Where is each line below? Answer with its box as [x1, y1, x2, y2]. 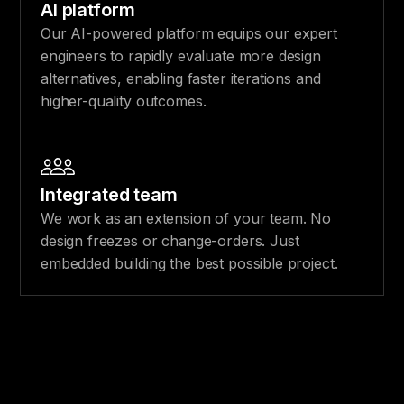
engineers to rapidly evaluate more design [41, 47, 321, 66]
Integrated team [41, 183, 178, 206]
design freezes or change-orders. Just [41, 231, 299, 250]
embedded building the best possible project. [41, 253, 338, 272]
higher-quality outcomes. [41, 92, 207, 111]
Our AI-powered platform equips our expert [41, 24, 337, 43]
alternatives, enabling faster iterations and [41, 69, 321, 88]
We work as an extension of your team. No [41, 208, 332, 227]
